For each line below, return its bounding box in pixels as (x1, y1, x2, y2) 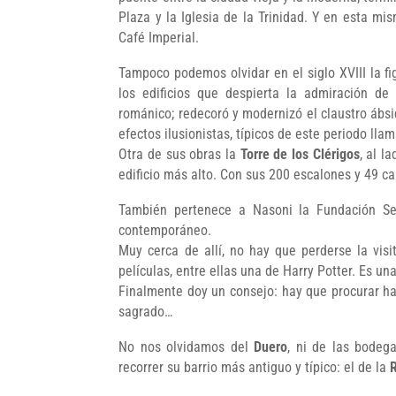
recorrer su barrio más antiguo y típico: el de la (118, 358, 391, 376)
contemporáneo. (118, 221, 212, 239)
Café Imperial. (118, 28, 200, 46)
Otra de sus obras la (118, 145, 240, 163)
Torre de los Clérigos (240, 145, 360, 163)
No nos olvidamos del (118, 338, 255, 355)
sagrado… (118, 302, 173, 320)
